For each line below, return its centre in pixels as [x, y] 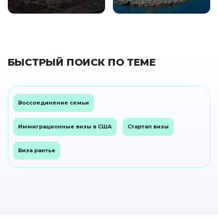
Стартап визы [148, 127]
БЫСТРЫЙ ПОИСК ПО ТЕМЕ [82, 63]
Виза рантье [37, 151]
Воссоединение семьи [54, 103]
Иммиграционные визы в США [65, 127]
